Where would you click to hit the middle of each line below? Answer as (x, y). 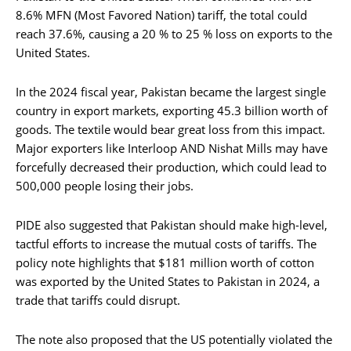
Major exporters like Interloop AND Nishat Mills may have (172, 148)
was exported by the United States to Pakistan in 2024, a (168, 282)
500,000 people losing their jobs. (105, 186)
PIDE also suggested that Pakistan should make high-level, (172, 225)
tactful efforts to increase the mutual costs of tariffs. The (166, 244)
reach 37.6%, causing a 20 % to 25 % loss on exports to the (174, 34)
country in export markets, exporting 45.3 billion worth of (172, 111)
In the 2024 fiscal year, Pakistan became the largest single (171, 92)
